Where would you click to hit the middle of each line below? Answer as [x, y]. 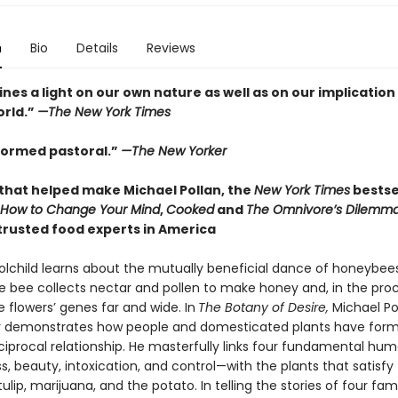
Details [97, 48]
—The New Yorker [173, 151]
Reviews [171, 48]
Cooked [190, 210]
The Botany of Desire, [263, 307]
